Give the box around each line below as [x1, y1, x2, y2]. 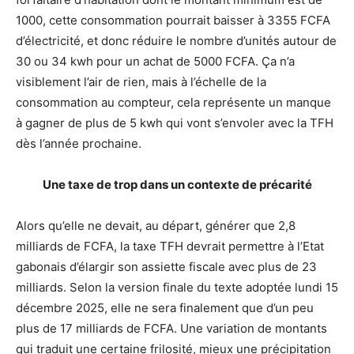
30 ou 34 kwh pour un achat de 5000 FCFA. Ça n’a [16, 53, 295, 69]
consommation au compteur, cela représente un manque [16, 94, 331, 110]
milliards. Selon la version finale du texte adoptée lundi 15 [16, 279, 338, 295]
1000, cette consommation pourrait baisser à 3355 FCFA [16, 12, 330, 28]
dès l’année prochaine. [16, 135, 141, 151]
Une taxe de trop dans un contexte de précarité [42, 176, 312, 192]
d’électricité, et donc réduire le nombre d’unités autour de [16, 32, 337, 48]
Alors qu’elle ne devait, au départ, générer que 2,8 [16, 217, 296, 233]
